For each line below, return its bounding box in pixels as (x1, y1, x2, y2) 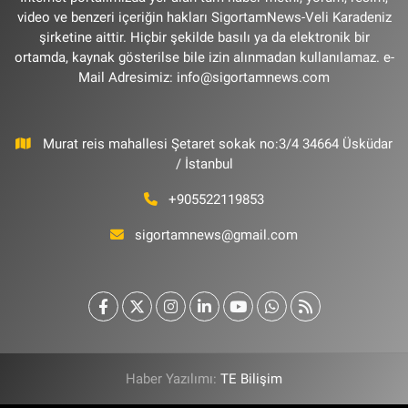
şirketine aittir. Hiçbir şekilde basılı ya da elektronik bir (38, 29, 370, 46)
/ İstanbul (175, 156, 233, 173)
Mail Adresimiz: (78, 69, 177, 87)
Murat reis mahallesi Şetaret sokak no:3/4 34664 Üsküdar (42, 136, 393, 153)
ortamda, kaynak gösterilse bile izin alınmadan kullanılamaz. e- (14, 49, 394, 66)
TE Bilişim (220, 371, 282, 388)
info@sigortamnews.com (177, 69, 330, 87)
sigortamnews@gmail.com (135, 227, 299, 244)
